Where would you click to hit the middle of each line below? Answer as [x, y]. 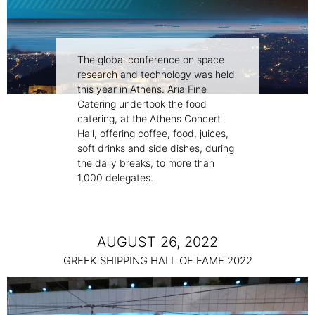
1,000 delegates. [115, 178]
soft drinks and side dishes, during [156, 148]
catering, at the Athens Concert [149, 119]
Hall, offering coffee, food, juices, [153, 134]
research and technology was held [156, 75]
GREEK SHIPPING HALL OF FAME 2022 [157, 261]
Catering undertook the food [142, 104]
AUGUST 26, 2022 [157, 242]
